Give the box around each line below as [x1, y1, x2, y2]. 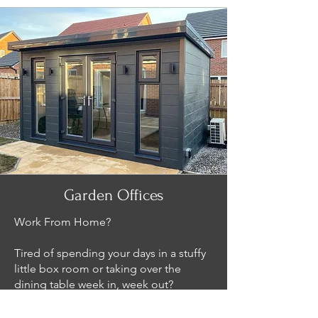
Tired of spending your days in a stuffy [14, 246, 206, 260]
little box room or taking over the [14, 262, 181, 275]
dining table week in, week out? [14, 278, 173, 291]
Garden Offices [64, 186, 163, 204]
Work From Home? [14, 215, 111, 229]
